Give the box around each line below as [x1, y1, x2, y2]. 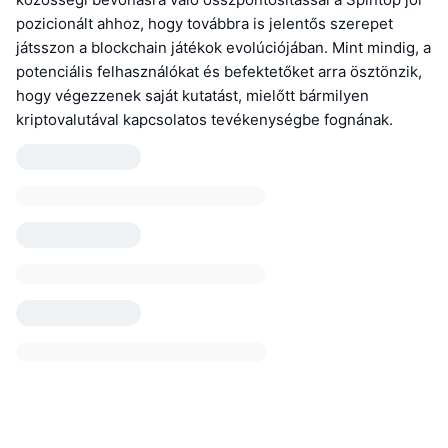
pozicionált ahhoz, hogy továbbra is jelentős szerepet [16, 14, 393, 34]
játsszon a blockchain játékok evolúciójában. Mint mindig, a [16, 38, 431, 58]
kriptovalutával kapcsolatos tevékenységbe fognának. [16, 110, 393, 130]
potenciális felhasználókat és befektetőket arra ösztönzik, [16, 62, 422, 82]
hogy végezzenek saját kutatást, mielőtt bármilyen [16, 86, 369, 106]
